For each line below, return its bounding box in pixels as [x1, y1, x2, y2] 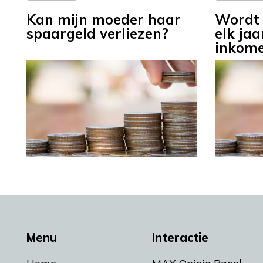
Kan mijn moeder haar [26, 11, 181, 29]
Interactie [152, 230, 208, 245]
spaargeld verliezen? [26, 25, 168, 43]
